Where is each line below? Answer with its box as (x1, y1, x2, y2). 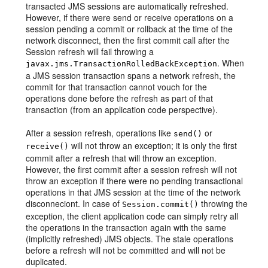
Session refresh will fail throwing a (26, 45, 154, 57)
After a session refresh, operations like (26, 127, 174, 139)
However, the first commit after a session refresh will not (26, 163, 237, 175)
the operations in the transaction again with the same (26, 221, 227, 233)
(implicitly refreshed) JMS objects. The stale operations (26, 233, 234, 245)
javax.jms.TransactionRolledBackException (26, 59, 218, 68)
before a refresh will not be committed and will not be (26, 244, 226, 256)
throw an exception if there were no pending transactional (26, 175, 243, 187)
